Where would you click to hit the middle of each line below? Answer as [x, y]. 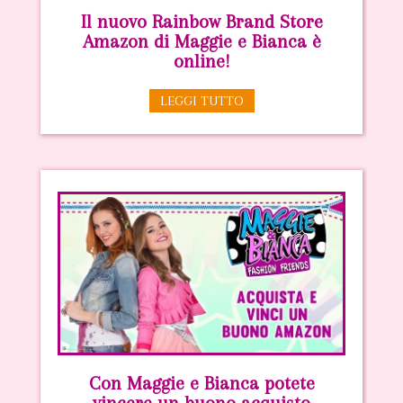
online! [201, 61]
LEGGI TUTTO [201, 100]
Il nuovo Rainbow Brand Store [201, 21]
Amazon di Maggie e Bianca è [201, 41]
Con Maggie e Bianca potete [201, 384]
